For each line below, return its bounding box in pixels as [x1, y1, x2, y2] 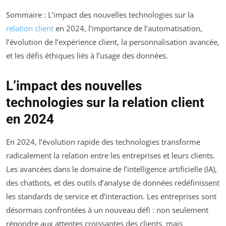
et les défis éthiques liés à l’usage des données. [6, 50, 168, 61]
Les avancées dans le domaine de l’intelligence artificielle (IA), [6, 164, 217, 175]
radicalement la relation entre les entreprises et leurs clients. [6, 150, 215, 161]
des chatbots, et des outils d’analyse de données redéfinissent [6, 178, 219, 188]
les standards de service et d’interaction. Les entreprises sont [6, 191, 216, 202]
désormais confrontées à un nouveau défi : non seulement [6, 205, 208, 215]
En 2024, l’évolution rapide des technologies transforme [6, 137, 200, 147]
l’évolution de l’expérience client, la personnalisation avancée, [6, 37, 219, 47]
